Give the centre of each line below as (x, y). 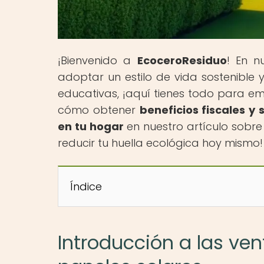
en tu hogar (91, 126)
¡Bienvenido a (98, 60)
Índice (86, 186)
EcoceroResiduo (182, 60)
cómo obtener (99, 110)
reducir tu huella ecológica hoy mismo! (160, 143)
